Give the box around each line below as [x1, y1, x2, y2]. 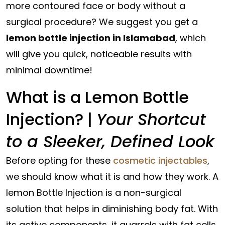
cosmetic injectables [113, 154, 207, 167]
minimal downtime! [6, 64, 92, 76]
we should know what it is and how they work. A [6, 170, 218, 183]
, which [175, 32, 206, 44]
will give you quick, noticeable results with [6, 48, 192, 60]
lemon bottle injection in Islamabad [6, 32, 175, 44]
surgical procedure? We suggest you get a [6, 16, 198, 28]
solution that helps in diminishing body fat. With [6, 202, 218, 215]
